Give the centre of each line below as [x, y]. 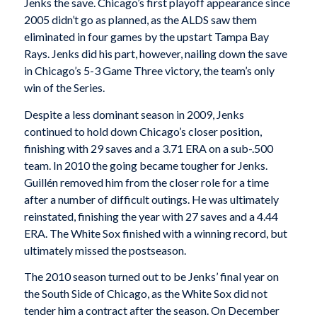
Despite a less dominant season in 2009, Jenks [134, 114]
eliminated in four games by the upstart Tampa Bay [146, 36]
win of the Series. [64, 87]
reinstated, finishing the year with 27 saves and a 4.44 [151, 216]
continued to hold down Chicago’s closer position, [143, 131]
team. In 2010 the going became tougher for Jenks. [145, 165]
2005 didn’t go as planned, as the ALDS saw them [140, 19]
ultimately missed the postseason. [105, 250]
